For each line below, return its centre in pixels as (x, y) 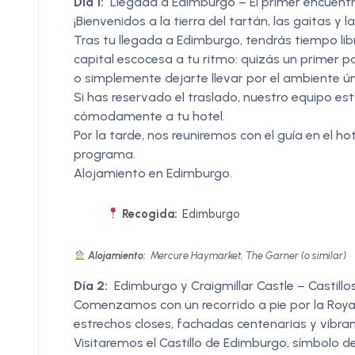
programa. (105, 154)
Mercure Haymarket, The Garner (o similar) (247, 255)
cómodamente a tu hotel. (149, 116)
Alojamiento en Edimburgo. (153, 173)
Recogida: (150, 214)
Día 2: (91, 285)
